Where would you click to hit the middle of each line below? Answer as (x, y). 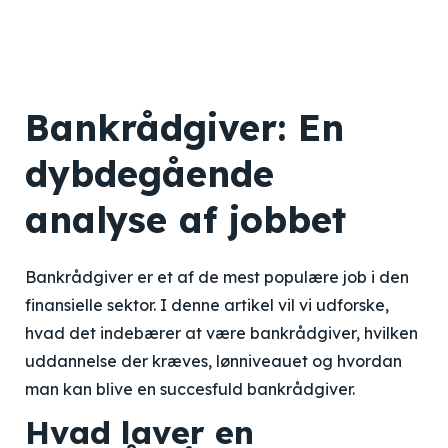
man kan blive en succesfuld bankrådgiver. (190, 389)
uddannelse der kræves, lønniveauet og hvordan (213, 361)
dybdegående (149, 173)
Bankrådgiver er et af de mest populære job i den (217, 277)
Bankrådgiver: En (184, 127)
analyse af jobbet (185, 219)
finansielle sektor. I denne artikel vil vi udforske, (207, 305)
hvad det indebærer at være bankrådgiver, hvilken (221, 333)
